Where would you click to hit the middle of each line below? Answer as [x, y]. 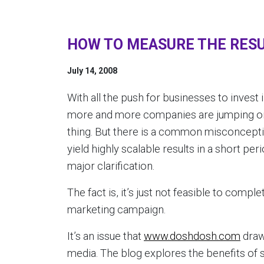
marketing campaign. [116, 209]
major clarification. [111, 166]
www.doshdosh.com [192, 236]
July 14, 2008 [92, 71]
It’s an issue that [105, 236]
